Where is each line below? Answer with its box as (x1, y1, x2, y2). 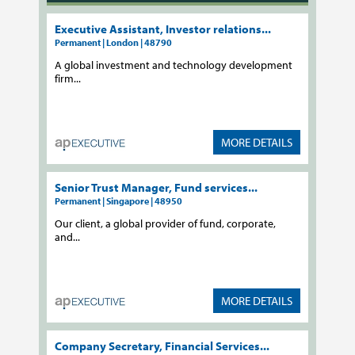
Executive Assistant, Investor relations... (55, 21, 271, 37)
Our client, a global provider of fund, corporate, (55, 216, 276, 231)
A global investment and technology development (55, 58, 292, 72)
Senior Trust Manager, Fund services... (55, 180, 258, 196)
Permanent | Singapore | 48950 (55, 195, 182, 208)
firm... (55, 71, 81, 86)
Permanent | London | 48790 (55, 36, 172, 49)
